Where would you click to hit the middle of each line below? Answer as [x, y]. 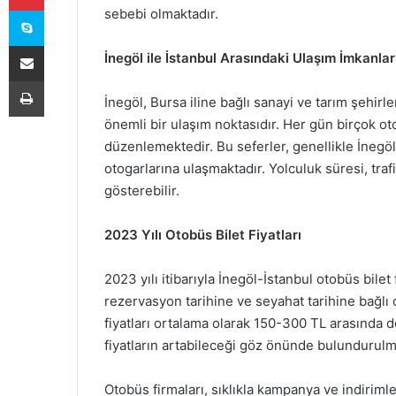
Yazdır [60, 80]
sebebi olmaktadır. [161, 14]
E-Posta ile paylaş [61, 45]
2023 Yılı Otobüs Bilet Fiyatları [203, 235]
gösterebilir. [142, 190]
